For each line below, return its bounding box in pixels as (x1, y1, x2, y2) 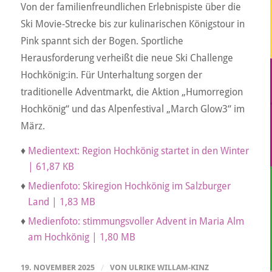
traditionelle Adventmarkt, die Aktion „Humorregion (20, 86, 243, 98)
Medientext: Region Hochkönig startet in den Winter (27, 144, 249, 157)
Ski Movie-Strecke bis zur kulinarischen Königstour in (20, 18, 245, 30)
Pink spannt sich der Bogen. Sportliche (20, 35, 183, 47)
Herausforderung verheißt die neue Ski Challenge (20, 52, 233, 64)
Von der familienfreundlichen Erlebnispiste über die (20, 1, 241, 13)
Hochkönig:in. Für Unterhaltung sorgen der (20, 69, 202, 81)
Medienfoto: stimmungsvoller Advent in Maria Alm (27, 215, 244, 227)
